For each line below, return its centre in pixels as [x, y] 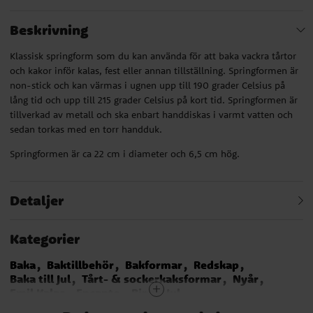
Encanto [98, 292]
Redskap [216, 264]
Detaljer [37, 200]
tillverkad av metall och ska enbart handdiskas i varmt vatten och [151, 114]
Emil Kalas [37, 292]
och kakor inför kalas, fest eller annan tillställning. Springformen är [154, 70]
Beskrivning [49, 29]
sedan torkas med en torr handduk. [86, 129]
